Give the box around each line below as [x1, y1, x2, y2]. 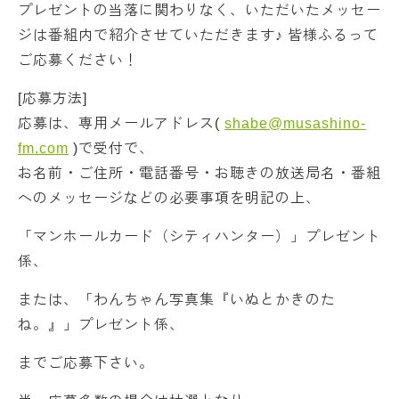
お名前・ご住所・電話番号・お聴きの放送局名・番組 [18, 166, 381, 182]
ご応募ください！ [18, 53, 139, 69]
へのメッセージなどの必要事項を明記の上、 [18, 191, 321, 207]
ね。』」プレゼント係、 [18, 317, 184, 333]
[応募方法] [18, 91, 87, 107]
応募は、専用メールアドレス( [18, 116, 224, 132]
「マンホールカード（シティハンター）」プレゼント [18, 229, 381, 245]
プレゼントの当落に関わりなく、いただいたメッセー [18, 3, 381, 19]
